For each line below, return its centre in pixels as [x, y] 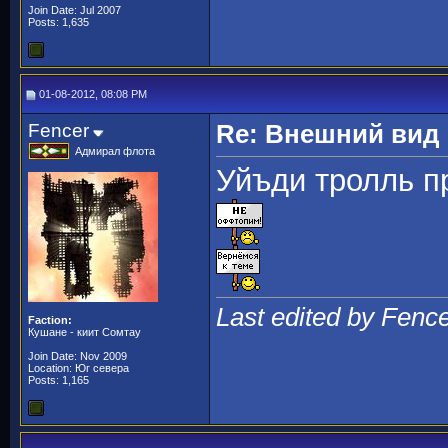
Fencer [58, 130]
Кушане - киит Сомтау [84, 332]
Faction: [50, 320]
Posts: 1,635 [58, 22]
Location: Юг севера [78, 368]
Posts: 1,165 [58, 380]
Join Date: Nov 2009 [77, 356]
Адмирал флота [115, 151]
